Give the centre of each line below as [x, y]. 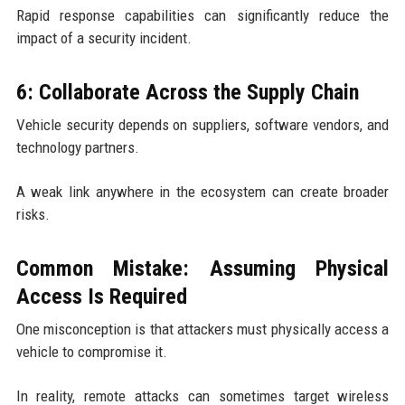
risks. [33, 215]
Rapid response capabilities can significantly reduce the [202, 16]
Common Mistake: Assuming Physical [202, 269]
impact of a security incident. [104, 38]
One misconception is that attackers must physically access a [202, 330]
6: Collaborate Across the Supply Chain [187, 93]
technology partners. [77, 148]
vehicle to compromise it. [91, 352]
